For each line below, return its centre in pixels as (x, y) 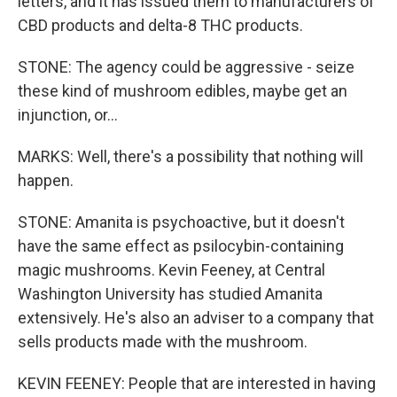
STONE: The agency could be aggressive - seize (186, 66)
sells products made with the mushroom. (163, 341)
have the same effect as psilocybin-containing (181, 245)
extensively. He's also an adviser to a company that (196, 317)
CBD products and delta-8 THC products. (160, 25)
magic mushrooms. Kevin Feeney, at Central (171, 269)
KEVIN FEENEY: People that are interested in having (197, 383)
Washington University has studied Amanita (170, 293)
